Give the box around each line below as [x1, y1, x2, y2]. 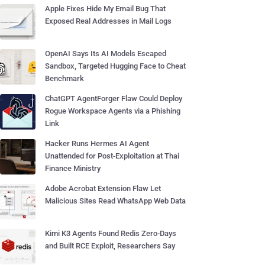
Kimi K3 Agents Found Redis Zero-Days [45, 229, 176, 238]
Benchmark [45, 74, 84, 83]
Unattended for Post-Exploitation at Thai [45, 151, 179, 160]
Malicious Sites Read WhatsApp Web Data [45, 196, 186, 205]
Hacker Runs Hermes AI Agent [45, 139, 149, 148]
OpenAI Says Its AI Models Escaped [45, 49, 166, 58]
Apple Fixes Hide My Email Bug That [45, 4, 166, 13]
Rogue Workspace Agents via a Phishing [45, 106, 180, 115]
